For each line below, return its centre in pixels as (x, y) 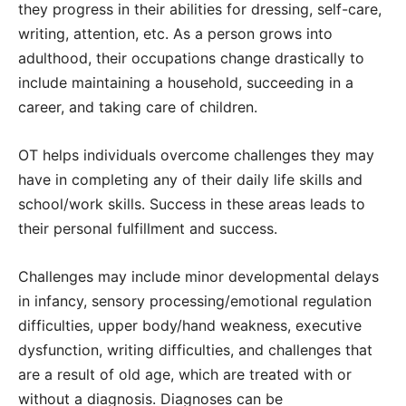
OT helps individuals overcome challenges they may (196, 155)
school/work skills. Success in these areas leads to (192, 204)
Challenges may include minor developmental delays (198, 277)
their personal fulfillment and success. (148, 229)
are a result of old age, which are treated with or (185, 375)
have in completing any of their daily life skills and (190, 180)
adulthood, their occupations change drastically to (191, 58)
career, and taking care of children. (140, 107)
